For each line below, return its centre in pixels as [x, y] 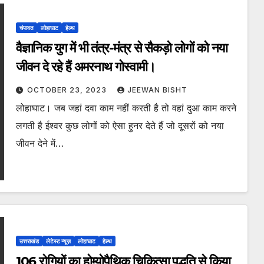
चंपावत [26, 28]
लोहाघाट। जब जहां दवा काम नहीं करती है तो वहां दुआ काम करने [126, 108]
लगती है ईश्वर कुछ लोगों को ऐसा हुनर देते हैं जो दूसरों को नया [120, 126]
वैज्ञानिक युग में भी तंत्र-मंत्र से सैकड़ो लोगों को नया [122, 48]
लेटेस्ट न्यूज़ [58, 241]
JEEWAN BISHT [157, 90]
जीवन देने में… [39, 143]
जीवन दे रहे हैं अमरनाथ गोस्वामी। [85, 67]
